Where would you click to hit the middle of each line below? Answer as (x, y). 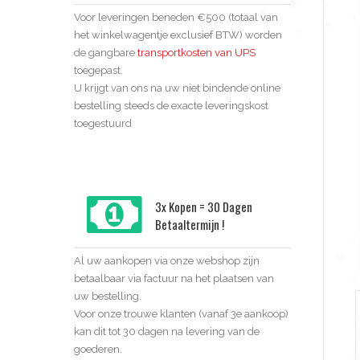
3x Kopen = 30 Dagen (204, 206)
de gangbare (106, 53)
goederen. (98, 349)
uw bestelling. (108, 296)
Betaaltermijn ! (190, 224)
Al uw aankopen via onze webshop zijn (167, 260)
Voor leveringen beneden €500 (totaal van (176, 17)
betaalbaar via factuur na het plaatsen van (174, 278)
